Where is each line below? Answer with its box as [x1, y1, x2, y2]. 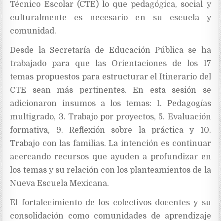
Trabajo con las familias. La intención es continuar [10, 139, 211, 148]
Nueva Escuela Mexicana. [10, 179, 110, 188]
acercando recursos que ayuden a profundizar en [10, 152, 211, 162]
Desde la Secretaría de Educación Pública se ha [10, 46, 211, 55]
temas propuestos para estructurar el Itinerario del [10, 73, 211, 82]
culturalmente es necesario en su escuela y [10, 13, 211, 23]
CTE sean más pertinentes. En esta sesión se [10, 86, 211, 95]
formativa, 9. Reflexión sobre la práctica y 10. [10, 126, 211, 135]
